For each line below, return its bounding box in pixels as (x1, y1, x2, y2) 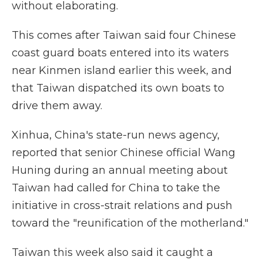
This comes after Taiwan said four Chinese (12, 29, 236, 42)
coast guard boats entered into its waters (12, 46, 229, 59)
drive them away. (12, 99, 102, 112)
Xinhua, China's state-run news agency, (12, 129, 220, 141)
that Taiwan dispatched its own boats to (12, 82, 224, 95)
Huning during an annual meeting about (12, 164, 228, 177)
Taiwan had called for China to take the (12, 181, 220, 194)
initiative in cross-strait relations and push (12, 199, 232, 212)
